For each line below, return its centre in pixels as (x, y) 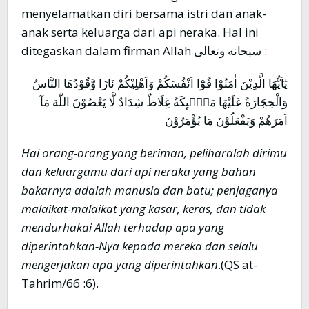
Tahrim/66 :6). (60, 283)
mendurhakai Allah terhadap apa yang (123, 228)
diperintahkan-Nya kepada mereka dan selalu (140, 246)
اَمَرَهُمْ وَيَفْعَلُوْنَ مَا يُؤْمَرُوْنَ (226, 121)
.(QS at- (238, 265)
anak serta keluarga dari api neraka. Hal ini (140, 32)
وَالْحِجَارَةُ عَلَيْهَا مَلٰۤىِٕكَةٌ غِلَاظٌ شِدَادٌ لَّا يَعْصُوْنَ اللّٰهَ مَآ (164, 102)
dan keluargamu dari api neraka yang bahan (139, 172)
